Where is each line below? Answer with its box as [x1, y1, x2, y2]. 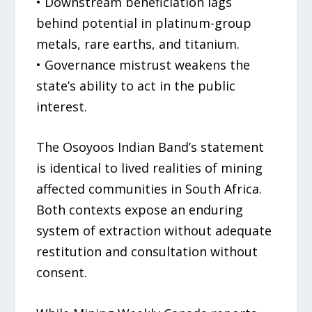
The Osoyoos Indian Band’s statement [36, 139, 265, 156]
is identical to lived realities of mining [36, 159, 263, 177]
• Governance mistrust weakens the [36, 56, 251, 73]
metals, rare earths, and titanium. [36, 35, 240, 52]
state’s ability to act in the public [36, 77, 236, 94]
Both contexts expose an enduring [36, 201, 244, 219]
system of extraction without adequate [36, 222, 272, 240]
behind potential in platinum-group [36, 14, 252, 31]
